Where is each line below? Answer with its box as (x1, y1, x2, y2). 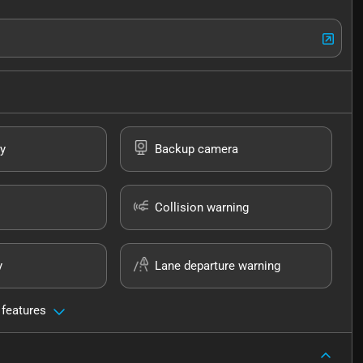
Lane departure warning (155, 258, 281, 274)
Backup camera (155, 142, 239, 157)
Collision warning (155, 200, 250, 216)
